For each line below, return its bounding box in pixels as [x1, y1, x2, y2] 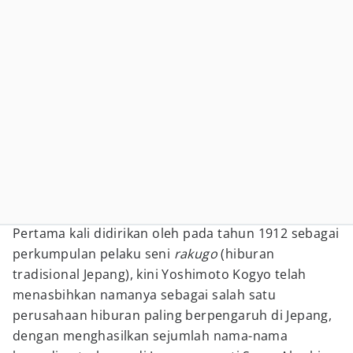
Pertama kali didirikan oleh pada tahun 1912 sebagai [13, 225, 340, 242]
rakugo [173, 245, 221, 262]
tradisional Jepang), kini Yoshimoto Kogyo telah [13, 266, 307, 283]
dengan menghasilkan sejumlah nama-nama [13, 327, 288, 344]
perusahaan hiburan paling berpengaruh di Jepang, [13, 307, 333, 324]
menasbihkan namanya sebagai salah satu [13, 286, 277, 303]
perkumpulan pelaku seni [13, 245, 174, 262]
